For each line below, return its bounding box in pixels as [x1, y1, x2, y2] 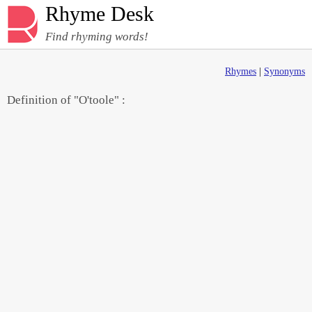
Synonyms [264, 66, 305, 77]
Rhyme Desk [45, 2, 154, 25]
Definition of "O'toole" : [7, 93, 125, 107]
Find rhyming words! [45, 30, 148, 43]
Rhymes [225, 66, 256, 77]
